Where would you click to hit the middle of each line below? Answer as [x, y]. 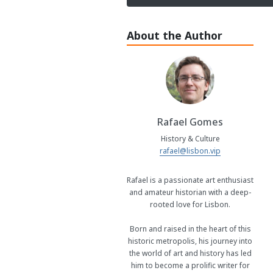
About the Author [175, 36]
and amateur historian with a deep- [190, 193]
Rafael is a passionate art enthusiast [190, 180]
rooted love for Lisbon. [190, 205]
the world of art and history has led [190, 253]
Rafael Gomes [190, 122]
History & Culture [190, 139]
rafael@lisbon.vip [190, 151]
